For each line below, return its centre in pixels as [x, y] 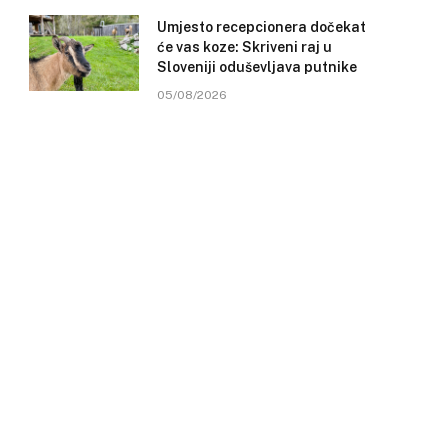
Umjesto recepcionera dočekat [261, 27]
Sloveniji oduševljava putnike [257, 67]
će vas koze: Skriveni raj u [244, 47]
